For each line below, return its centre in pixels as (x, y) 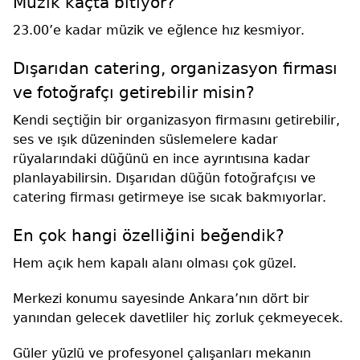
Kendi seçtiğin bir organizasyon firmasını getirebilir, (176, 120)
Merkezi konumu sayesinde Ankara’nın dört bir (161, 298)
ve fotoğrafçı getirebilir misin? (134, 92)
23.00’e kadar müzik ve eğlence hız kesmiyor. (159, 30)
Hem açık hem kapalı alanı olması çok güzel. (155, 263)
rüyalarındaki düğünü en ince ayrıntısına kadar (162, 158)
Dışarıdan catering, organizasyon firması (175, 68)
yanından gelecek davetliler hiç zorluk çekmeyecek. (178, 317)
